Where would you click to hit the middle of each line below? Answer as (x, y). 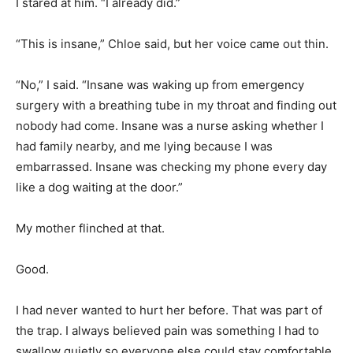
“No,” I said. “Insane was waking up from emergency (160, 84)
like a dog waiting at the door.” (99, 187)
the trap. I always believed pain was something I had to (167, 330)
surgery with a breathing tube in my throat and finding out (176, 105)
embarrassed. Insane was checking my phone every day (171, 166)
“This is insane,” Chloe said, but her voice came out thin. (172, 43)
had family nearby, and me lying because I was (144, 146)
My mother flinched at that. (90, 228)
